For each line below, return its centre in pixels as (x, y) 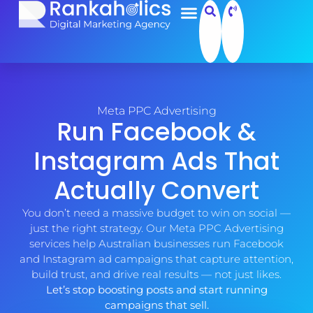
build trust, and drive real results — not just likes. (156, 275)
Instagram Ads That (156, 161)
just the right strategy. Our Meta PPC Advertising (156, 228)
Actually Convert (156, 191)
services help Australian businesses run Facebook (156, 244)
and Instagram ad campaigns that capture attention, (156, 259)
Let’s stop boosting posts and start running (156, 290)
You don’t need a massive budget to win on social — (156, 213)
